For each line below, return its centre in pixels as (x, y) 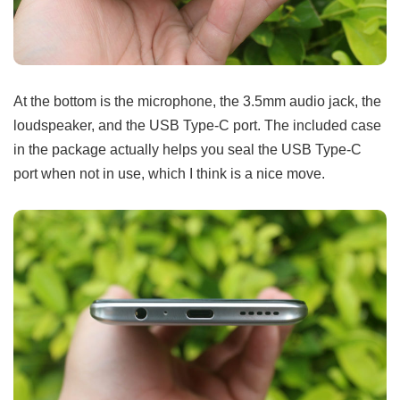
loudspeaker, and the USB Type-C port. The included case (197, 125)
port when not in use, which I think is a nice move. (169, 173)
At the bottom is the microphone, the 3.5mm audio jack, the (197, 100)
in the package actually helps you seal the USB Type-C (187, 149)
